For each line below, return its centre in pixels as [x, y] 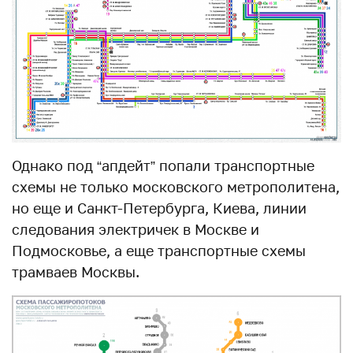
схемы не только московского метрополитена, [176, 187]
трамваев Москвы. [76, 272]
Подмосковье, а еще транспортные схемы [159, 251]
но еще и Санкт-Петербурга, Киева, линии [159, 208]
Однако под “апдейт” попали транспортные [163, 166]
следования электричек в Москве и [136, 230]
